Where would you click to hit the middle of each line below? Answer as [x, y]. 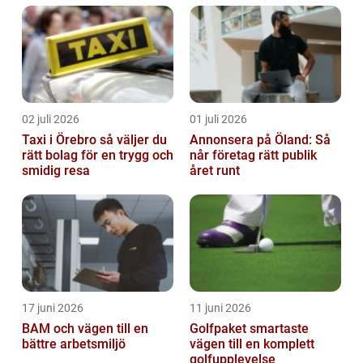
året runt [215, 171]
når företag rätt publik [253, 156]
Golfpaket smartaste [220, 329]
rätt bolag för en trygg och [98, 156]
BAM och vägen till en [85, 329]
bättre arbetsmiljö [74, 344]
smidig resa [56, 171]
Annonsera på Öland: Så [260, 140]
